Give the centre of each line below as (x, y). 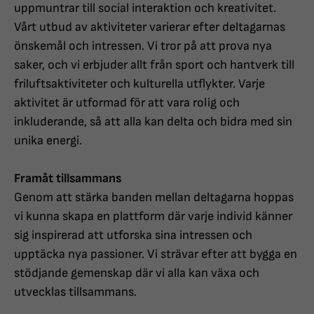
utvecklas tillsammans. (75, 292)
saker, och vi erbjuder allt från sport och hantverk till (154, 65)
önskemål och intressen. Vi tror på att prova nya (143, 46)
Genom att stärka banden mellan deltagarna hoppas (154, 198)
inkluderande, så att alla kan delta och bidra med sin (153, 122)
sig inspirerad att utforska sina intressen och (133, 235)
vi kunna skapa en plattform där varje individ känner (153, 217)
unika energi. (48, 141)
